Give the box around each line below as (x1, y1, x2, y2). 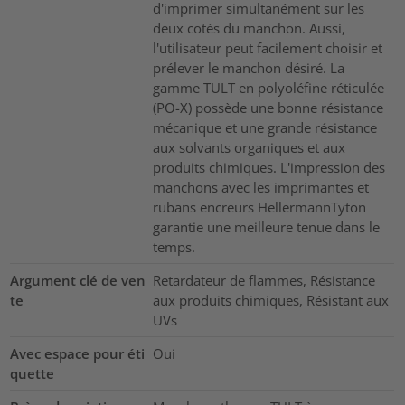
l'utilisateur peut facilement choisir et (152, 39, 382, 58)
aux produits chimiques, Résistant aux (152, 291, 389, 310)
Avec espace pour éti (10, 344, 146, 363)
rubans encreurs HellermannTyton (152, 198, 366, 217)
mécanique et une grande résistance (152, 118, 377, 137)
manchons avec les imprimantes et (152, 178, 369, 197)
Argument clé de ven (10, 271, 146, 290)
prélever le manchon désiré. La (152, 59, 344, 78)
